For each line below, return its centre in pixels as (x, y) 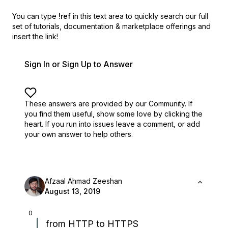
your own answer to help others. (79, 134)
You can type (34, 16)
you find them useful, (60, 114)
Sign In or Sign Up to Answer (79, 64)
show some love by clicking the (150, 114)
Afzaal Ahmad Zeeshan (83, 181)
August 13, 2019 (73, 191)
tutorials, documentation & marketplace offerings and (122, 26)
